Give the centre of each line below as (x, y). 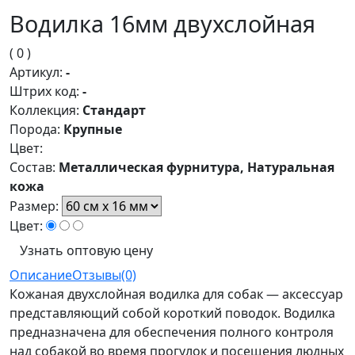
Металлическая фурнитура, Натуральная (197, 168)
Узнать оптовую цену (86, 251)
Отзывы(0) (104, 275)
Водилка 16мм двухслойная (162, 24)
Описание (41, 275)
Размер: (34, 206)
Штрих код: (44, 92)
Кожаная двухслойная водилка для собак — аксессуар (176, 294)
